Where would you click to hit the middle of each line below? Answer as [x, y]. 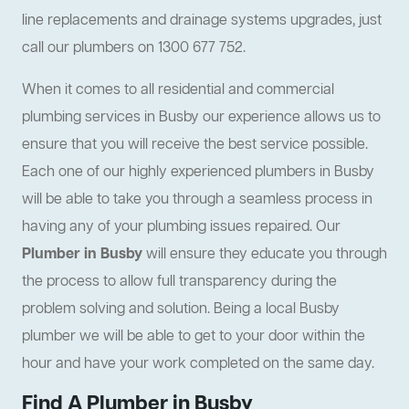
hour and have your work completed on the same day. [198, 365]
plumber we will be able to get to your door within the [194, 337]
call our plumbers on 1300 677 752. [134, 49]
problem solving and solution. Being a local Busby [181, 310]
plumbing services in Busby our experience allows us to [201, 118]
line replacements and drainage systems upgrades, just [202, 21]
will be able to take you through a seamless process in [197, 200]
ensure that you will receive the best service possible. [195, 146]
